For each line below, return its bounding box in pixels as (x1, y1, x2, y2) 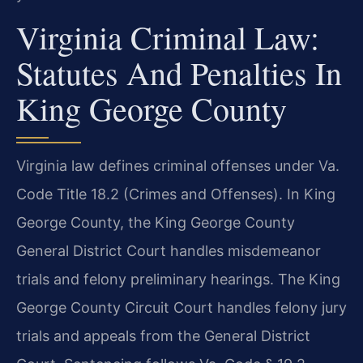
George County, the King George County (16, 214, 295, 232)
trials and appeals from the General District (16, 327, 310, 345)
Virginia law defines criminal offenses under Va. (16, 157, 340, 175)
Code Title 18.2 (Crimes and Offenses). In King (16, 186, 335, 203)
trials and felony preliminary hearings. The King (16, 271, 340, 288)
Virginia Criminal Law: (16, 15, 319, 59)
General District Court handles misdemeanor (16, 242, 321, 260)
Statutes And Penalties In (16, 51, 342, 95)
